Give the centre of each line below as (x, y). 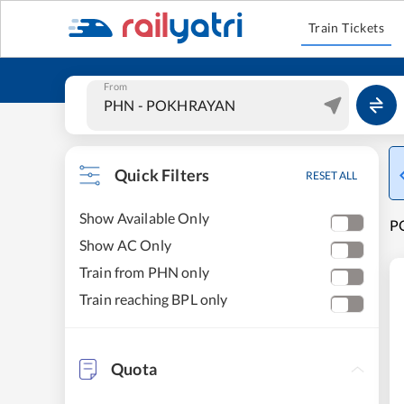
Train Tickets (346, 28)
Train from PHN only (144, 272)
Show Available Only (144, 218)
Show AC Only (125, 245)
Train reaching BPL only (154, 299)
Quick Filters (162, 175)
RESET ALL (331, 175)
